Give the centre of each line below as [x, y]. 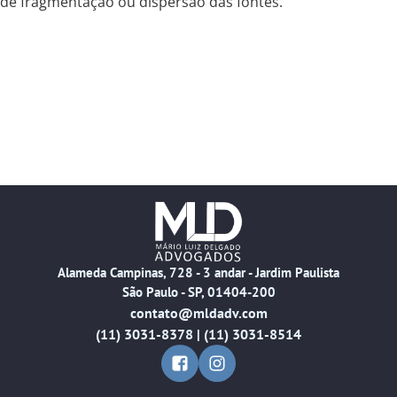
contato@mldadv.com [198, 313]
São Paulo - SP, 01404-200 [198, 292]
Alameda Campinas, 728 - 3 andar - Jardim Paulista [198, 273]
